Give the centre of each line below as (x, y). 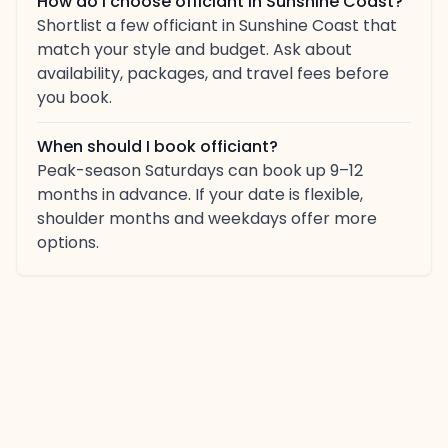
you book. (74, 97)
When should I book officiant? (157, 146)
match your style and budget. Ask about (194, 49)
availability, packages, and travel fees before (213, 73)
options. (68, 242)
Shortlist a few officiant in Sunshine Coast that (217, 25)
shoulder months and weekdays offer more (207, 218)
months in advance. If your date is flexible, (200, 194)
